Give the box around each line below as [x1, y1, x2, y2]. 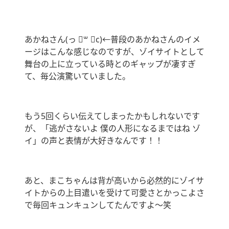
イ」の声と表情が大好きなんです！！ [25, 135, 163, 147]
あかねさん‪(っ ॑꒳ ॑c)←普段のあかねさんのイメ [25, 34, 200, 45]
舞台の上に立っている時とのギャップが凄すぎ [25, 58, 196, 70]
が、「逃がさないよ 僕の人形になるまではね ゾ [25, 123, 200, 134]
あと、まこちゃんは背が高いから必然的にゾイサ [25, 175, 204, 187]
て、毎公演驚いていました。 [25, 71, 130, 82]
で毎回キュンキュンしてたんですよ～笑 [25, 199, 171, 211]
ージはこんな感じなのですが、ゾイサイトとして [25, 46, 204, 58]
